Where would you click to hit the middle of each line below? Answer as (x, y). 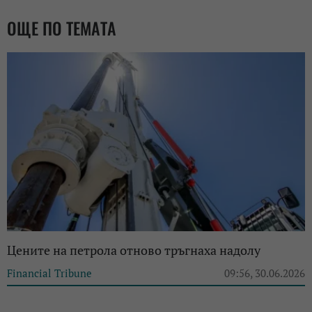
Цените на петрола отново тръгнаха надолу (134, 250)
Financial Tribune (49, 273)
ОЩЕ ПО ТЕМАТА (62, 28)
